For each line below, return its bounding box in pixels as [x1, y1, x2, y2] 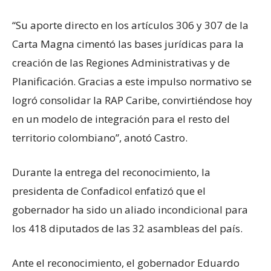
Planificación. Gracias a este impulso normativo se [12, 74, 252, 89]
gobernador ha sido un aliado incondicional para [12, 203, 248, 217]
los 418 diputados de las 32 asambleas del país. [12, 221, 245, 236]
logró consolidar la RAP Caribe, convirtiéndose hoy [12, 93, 252, 108]
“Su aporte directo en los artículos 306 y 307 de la [12, 18, 249, 33]
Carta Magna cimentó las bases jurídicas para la [12, 37, 244, 51]
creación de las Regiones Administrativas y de [12, 56, 230, 70]
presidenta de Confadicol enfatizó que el [12, 184, 206, 198]
